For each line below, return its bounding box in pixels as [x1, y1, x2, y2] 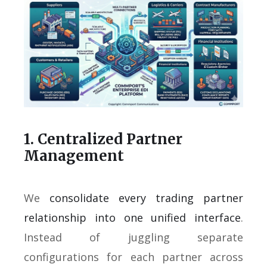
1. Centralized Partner [24, 129, 182, 148]
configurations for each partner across [24, 249, 243, 264]
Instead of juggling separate [24, 229, 243, 244]
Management [24, 146, 124, 165]
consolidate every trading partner [49, 190, 243, 205]
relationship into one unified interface [24, 210, 241, 225]
